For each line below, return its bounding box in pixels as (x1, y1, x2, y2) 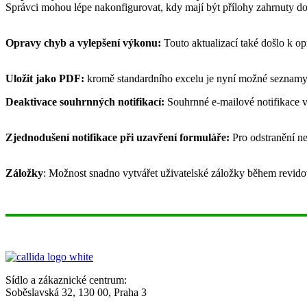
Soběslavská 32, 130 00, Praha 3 (5, 286, 147, 298)
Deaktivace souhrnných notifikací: (5, 95, 164, 108)
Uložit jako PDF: (5, 72, 84, 84)
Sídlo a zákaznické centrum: (5, 273, 127, 286)
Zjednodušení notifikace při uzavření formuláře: (5, 131, 230, 143)
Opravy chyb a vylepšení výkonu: (5, 36, 161, 49)
